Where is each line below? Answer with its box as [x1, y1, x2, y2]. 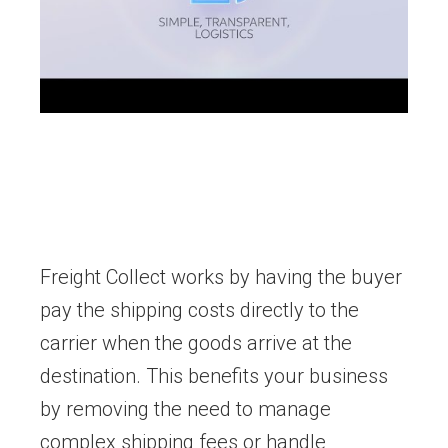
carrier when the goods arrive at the [40, 331, 352, 356]
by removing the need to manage [40, 397, 331, 422]
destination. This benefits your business [40, 364, 388, 389]
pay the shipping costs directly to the [40, 298, 359, 323]
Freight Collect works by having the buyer [40, 265, 402, 290]
